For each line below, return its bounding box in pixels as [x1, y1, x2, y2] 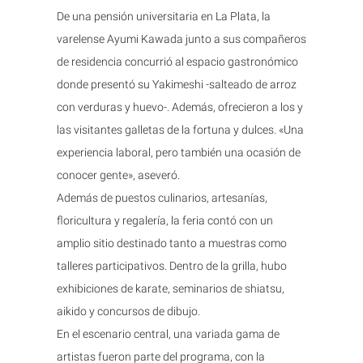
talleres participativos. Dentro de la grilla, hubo [57, 258, 287, 272]
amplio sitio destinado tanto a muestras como [57, 236, 287, 250]
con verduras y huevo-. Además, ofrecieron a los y [57, 100, 303, 113]
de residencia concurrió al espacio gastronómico [57, 54, 298, 68]
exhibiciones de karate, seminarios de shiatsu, [57, 281, 284, 295]
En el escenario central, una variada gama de [57, 327, 280, 340]
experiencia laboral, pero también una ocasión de [57, 145, 301, 159]
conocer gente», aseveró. [57, 168, 180, 181]
